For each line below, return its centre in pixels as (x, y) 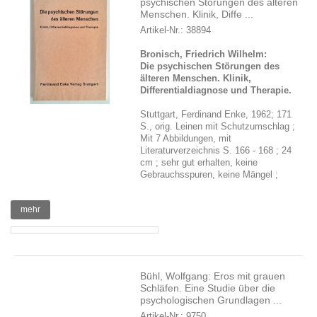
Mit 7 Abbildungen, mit (186, 138)
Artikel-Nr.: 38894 (176, 30)
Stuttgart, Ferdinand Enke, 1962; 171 (216, 114)
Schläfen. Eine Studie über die (208, 288)
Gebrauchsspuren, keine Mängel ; (211, 174)
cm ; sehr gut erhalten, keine (199, 162)
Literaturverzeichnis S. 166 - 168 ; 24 (216, 150)
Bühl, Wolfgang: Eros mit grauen (213, 276)
